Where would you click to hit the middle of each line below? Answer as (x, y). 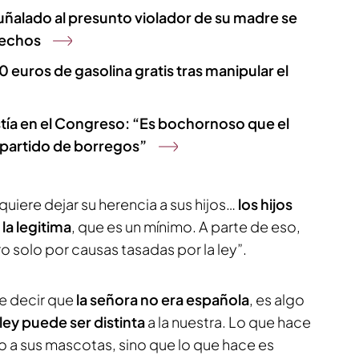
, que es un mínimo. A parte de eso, (186, 226)
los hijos (265, 204)
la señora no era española (163, 299)
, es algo (277, 299)
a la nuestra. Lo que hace (229, 322)
